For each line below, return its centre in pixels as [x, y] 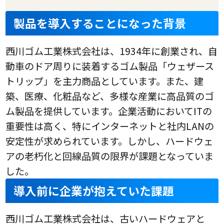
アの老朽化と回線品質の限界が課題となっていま [110, 156]
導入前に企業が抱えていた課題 [94, 191]
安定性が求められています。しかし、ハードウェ [109, 141]
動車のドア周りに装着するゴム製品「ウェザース [110, 66]
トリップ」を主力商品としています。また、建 [105, 81]
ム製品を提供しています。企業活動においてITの [109, 111]
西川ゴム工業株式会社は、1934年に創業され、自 [112, 51]
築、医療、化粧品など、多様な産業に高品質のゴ [110, 96]
